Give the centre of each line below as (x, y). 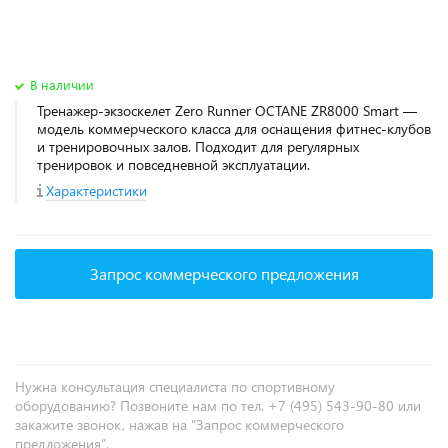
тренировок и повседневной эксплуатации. (173, 164)
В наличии (62, 84)
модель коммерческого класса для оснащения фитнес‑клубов (234, 128)
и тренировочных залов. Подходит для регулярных (198, 146)
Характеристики (96, 190)
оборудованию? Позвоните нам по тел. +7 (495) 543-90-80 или (218, 405)
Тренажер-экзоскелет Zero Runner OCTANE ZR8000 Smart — (227, 110)
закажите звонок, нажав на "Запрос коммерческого (179, 424)
